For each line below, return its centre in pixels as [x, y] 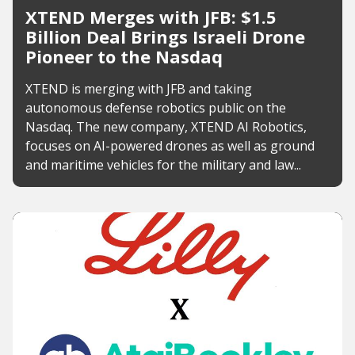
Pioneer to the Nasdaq [124, 56]
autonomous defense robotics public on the [156, 108]
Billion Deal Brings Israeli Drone [165, 36]
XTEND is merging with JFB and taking [139, 89]
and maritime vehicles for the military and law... [163, 165]
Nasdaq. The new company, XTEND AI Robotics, [166, 127]
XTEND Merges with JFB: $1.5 [151, 17]
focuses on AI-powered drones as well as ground [170, 146]
